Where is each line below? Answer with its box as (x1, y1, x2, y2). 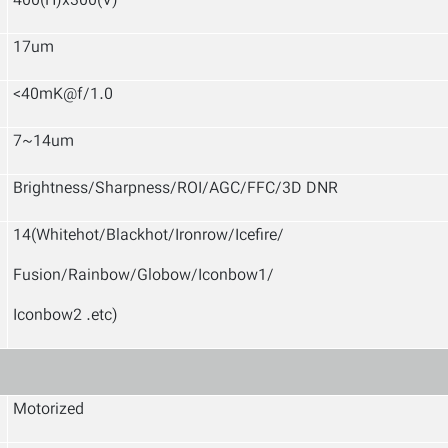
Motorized (13, 398, 84, 423)
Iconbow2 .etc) (13, 304, 118, 329)
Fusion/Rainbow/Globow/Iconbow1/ (13, 264, 274, 289)
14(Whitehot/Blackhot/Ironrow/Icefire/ (13, 224, 284, 249)
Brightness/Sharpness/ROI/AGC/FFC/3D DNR (13, 177, 338, 202)
